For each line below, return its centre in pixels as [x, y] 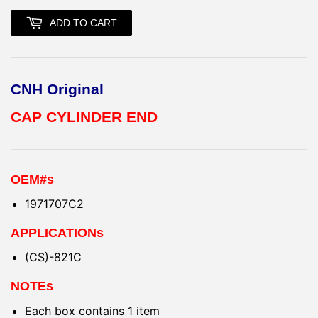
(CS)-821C [53, 257]
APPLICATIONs [57, 233]
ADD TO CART [83, 22]
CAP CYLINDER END [84, 117]
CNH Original [57, 89]
